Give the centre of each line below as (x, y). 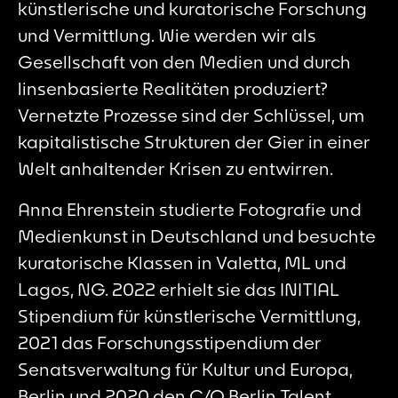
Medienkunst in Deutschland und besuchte (197, 235)
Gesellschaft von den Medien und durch (184, 61)
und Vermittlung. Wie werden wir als (167, 35)
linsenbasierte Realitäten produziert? (173, 88)
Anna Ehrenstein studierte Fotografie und (190, 209)
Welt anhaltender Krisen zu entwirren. (175, 168)
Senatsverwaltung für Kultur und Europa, (185, 369)
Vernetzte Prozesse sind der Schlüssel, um (191, 115)
